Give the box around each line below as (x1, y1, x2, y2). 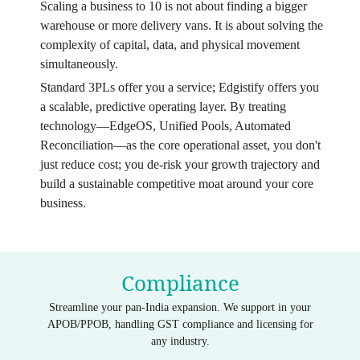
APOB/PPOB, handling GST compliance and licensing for (47, 318, 313, 331)
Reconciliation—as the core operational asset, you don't (39, 138, 321, 153)
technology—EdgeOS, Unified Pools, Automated (39, 119, 291, 133)
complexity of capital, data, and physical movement (39, 38, 300, 52)
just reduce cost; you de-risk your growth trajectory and (39, 157, 320, 172)
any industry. (150, 335, 210, 348)
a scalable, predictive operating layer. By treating (39, 100, 286, 114)
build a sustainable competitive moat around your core (39, 177, 313, 191)
